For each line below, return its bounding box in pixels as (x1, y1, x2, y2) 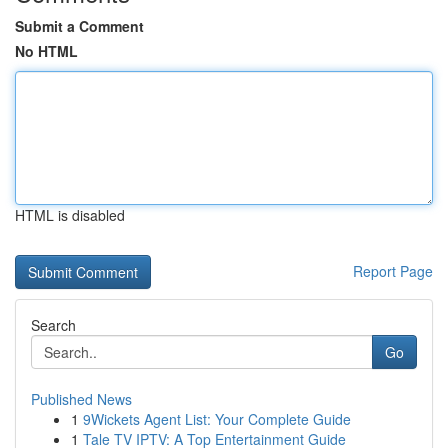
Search (31, 315, 76, 335)
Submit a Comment (15, 16, 144, 36)
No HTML (15, 41, 78, 61)
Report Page (353, 261, 433, 281)
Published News (31, 389, 132, 409)
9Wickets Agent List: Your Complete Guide (83, 409, 351, 429)
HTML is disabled (15, 205, 125, 225)
